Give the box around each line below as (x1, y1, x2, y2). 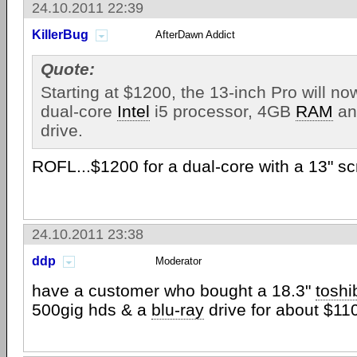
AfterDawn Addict (155, 29, 235, 41)
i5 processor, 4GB (150, 102, 296, 120)
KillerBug (32, 28, 88, 41)
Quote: (41, 60, 95, 78)
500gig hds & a (32, 300, 151, 319)
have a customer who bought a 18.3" (32, 281, 316, 300)
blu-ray (151, 300, 204, 319)
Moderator (155, 255, 202, 267)
